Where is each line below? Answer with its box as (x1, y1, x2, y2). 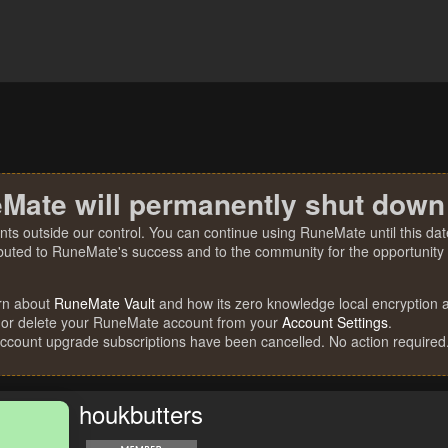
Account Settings (282, 312, 388, 332)
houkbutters (79, 396, 203, 432)
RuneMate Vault (54, 293, 155, 313)
